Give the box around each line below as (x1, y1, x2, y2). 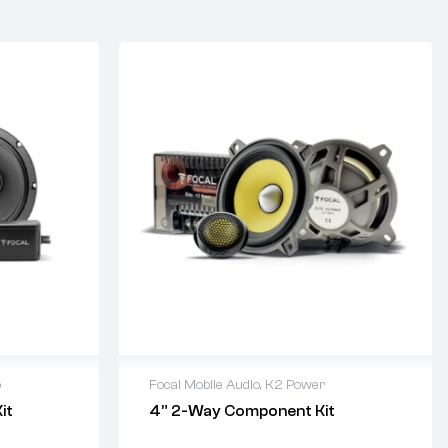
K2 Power (265, 376, 325, 393)
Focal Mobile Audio (149, 376, 260, 393)
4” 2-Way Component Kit (149, 401, 335, 420)
